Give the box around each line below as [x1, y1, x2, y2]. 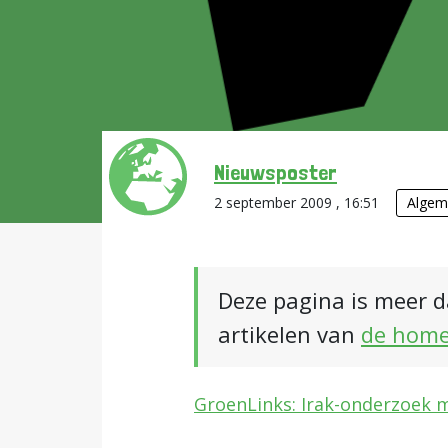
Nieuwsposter [214, 159, 337, 185]
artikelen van [218, 319, 361, 349]
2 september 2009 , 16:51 [214, 193, 383, 212]
